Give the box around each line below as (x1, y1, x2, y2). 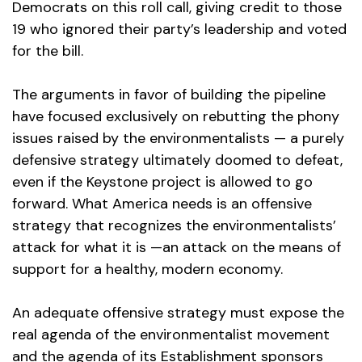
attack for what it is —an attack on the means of (12, 238, 341, 258)
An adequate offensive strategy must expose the (12, 303, 344, 323)
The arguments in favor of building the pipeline (12, 85, 326, 105)
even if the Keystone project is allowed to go (12, 172, 313, 192)
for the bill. (12, 41, 83, 61)
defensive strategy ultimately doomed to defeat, (12, 150, 343, 170)
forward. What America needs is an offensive (12, 194, 312, 214)
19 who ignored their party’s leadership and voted (12, 19, 347, 40)
